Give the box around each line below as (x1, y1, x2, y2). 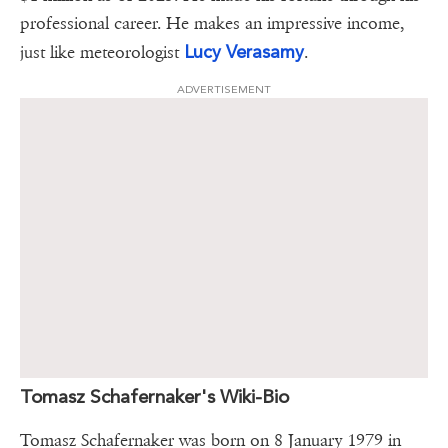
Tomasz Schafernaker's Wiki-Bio (20, 385, 289, 409)
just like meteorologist (20, 42, 184, 64)
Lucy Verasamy (184, 41, 304, 63)
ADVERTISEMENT (177, 83, 271, 97)
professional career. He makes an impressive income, (20, 13, 404, 35)
